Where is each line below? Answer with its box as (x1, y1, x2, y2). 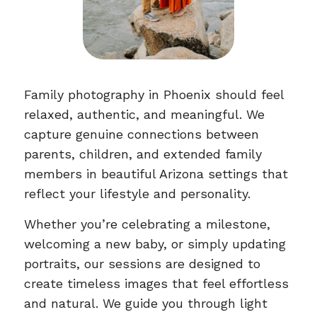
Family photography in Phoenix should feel (23, 86, 284, 102)
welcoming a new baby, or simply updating (23, 236, 286, 251)
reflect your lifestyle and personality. (23, 185, 250, 201)
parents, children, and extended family (23, 146, 262, 161)
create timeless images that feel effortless (23, 275, 289, 291)
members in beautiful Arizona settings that (23, 166, 288, 181)
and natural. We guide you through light (23, 295, 267, 311)
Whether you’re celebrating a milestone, (23, 216, 270, 231)
